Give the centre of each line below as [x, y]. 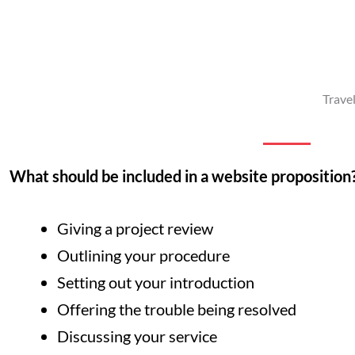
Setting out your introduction [156, 282]
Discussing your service [137, 336]
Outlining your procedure [143, 256]
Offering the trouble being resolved [177, 309]
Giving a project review [135, 229]
